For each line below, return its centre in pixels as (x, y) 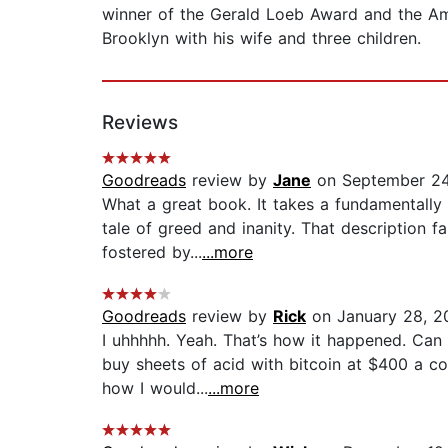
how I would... (155, 388)
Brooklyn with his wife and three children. (261, 38)
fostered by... (152, 252)
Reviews (140, 123)
